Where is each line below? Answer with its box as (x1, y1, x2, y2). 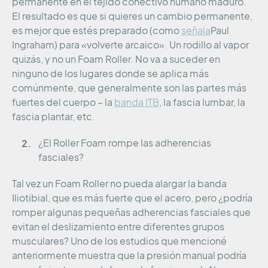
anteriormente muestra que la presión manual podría (12, 250, 246, 261)
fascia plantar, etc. (12, 111, 95, 123)
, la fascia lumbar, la (159, 97, 245, 108)
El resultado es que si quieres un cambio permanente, (12, 11, 252, 22)
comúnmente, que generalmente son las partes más (12, 83, 246, 94)
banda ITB (114, 97, 159, 108)
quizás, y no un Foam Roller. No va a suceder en (12, 54, 220, 65)
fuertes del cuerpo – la (12, 97, 114, 108)
